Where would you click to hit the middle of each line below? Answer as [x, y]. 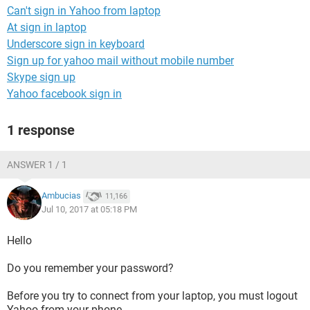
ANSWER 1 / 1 [37, 165]
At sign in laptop [47, 27]
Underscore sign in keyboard [76, 44]
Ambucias [61, 196]
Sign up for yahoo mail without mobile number [120, 61]
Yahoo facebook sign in [64, 94]
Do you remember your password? [90, 268]
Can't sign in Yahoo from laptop [84, 11]
